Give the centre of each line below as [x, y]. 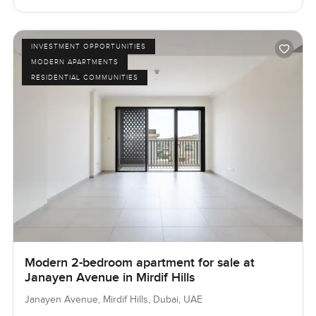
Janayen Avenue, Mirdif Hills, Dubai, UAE [113, 299]
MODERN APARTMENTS [74, 62]
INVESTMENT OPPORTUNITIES [88, 46]
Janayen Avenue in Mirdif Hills [109, 277]
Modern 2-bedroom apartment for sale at [139, 262]
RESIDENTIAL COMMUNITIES [84, 77]
